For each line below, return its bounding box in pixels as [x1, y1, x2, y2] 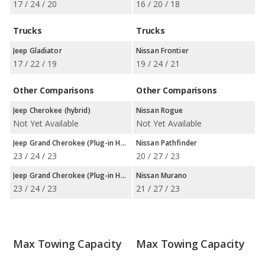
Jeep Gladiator [13, 46, 62, 56]
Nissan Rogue [136, 105, 183, 115]
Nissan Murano [136, 170, 188, 180]
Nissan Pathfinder [136, 138, 198, 148]
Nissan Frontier [136, 46, 189, 56]
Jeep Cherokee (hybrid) [13, 105, 91, 115]
